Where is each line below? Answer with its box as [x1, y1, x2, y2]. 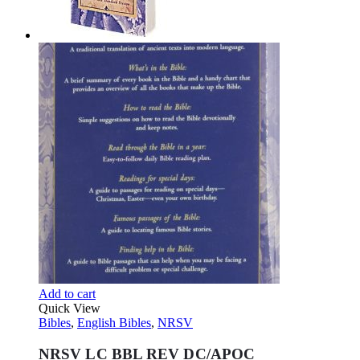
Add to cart [39, 287, 96, 301]
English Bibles [77, 316, 151, 330]
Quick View [39, 301, 100, 316]
